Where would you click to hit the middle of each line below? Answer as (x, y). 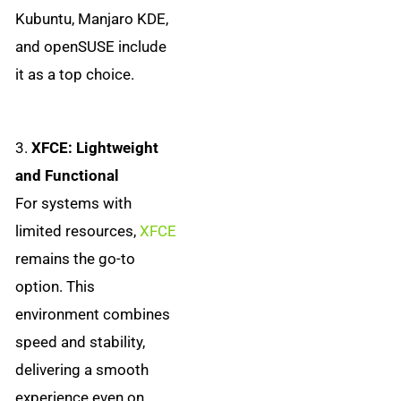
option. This (55, 287)
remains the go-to (76, 259)
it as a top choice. (75, 75)
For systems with (74, 204)
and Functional (68, 176)
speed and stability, (81, 342)
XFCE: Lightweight (95, 148)
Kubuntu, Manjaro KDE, (92, 19)
